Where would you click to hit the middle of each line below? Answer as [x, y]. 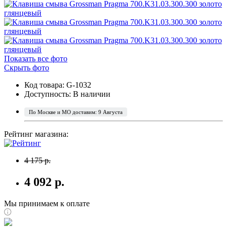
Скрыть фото [27, 67]
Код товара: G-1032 [58, 85]
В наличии [92, 94]
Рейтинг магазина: [36, 134]
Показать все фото [36, 58]
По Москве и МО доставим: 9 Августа [76, 112]
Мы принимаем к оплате [47, 203]
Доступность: [49, 94]
